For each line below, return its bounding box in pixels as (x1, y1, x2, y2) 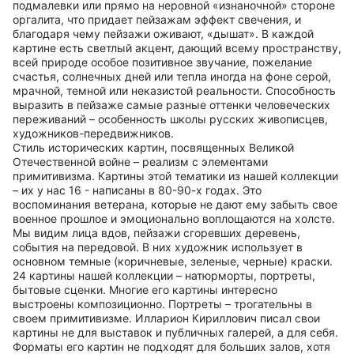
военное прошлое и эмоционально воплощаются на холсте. (13, 212, 335, 225)
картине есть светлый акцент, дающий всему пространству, (13, 41, 341, 55)
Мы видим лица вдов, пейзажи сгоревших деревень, (13, 226, 300, 239)
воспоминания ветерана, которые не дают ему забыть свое (13, 198, 337, 211)
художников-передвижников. (13, 126, 174, 140)
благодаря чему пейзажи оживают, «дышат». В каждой (13, 27, 314, 40)
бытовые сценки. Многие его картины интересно (13, 283, 277, 296)
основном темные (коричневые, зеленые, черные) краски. (13, 254, 333, 268)
